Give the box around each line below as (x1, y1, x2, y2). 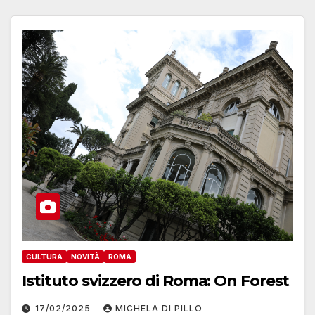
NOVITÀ (71, 252, 100, 262)
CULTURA (26, 252, 63, 262)
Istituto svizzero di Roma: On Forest (22, 271, 290, 291)
